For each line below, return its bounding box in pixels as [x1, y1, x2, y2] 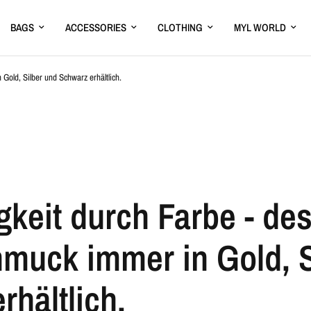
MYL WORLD [234, 20, 287, 35]
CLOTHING [158, 20, 203, 35]
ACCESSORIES [65, 20, 127, 35]
